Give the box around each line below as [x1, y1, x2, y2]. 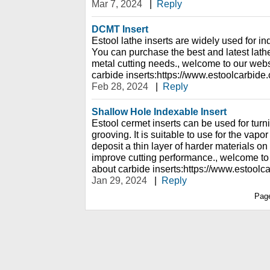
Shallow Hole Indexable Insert [92, 106, 227, 117]
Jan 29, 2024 [92, 175, 147, 186]
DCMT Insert [92, 24, 148, 34]
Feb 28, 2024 [92, 81, 148, 92]
